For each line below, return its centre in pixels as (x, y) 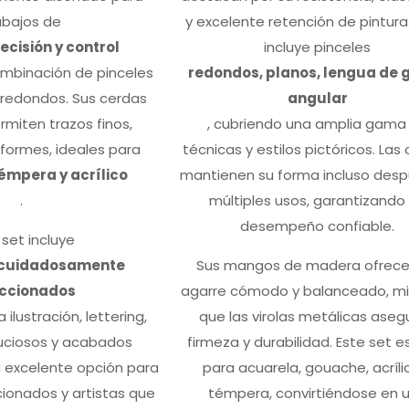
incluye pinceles (317, 47)
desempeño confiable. (317, 226)
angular (317, 99)
